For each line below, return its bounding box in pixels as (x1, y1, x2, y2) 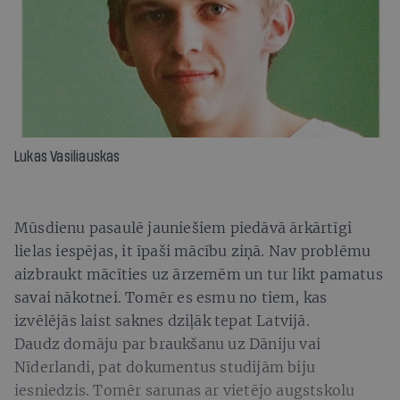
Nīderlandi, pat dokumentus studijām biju (14, 357, 316, 376)
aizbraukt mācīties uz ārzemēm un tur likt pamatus (14, 264, 383, 283)
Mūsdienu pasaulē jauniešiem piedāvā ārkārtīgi (14, 218, 353, 237)
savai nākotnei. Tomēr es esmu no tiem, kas (14, 287, 328, 306)
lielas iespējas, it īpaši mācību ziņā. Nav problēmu (14, 241, 371, 260)
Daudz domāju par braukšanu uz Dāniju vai (14, 334, 321, 353)
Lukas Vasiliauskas (14, 148, 121, 164)
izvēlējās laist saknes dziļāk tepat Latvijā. (14, 311, 310, 329)
